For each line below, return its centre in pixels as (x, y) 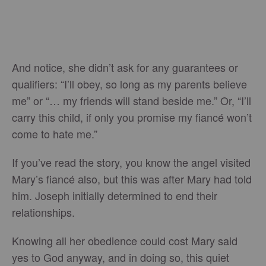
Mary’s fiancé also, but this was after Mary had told (132, 179)
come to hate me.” (55, 134)
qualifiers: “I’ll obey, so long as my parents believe (129, 84)
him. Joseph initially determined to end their (115, 195)
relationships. (43, 212)
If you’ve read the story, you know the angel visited (131, 162)
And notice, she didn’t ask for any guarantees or (125, 67)
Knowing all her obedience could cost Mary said (125, 240)
